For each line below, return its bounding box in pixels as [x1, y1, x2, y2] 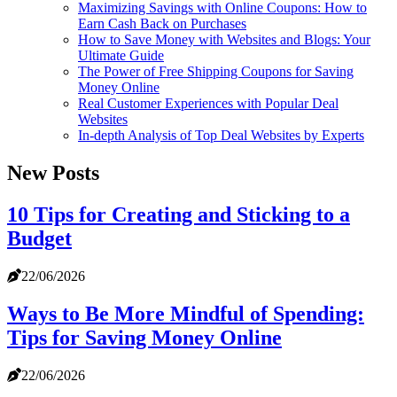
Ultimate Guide [78, 48, 164, 64]
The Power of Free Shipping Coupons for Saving [78, 64, 354, 80]
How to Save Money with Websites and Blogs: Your [78, 32, 370, 48]
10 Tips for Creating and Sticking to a [7, 203, 350, 227]
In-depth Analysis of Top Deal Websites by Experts [78, 128, 364, 144]
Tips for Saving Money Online [7, 326, 282, 350]
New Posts [7, 161, 99, 185]
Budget [7, 227, 72, 251]
